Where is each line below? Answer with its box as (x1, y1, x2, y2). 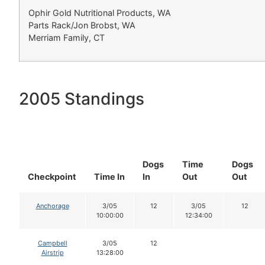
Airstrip (41, 248, 64, 257)
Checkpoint (28, 171, 76, 182)
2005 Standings (19, 88, 144, 109)
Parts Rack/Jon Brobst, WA (28, 20, 135, 30)
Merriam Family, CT (28, 32, 105, 43)
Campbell (37, 238, 67, 247)
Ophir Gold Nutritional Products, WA (28, 7, 171, 18)
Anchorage (35, 201, 69, 210)
